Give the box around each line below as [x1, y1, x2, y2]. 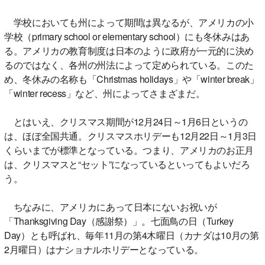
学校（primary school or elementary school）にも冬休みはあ [4, 29, 250, 43]
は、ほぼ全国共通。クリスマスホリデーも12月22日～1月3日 [4, 128, 257, 143]
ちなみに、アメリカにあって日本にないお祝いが [4, 199, 217, 214]
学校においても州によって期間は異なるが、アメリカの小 [4, 15, 254, 29]
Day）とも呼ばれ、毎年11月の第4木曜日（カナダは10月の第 [4, 228, 259, 242]
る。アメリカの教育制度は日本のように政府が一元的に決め [4, 43, 254, 57]
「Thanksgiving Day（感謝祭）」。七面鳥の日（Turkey [4, 214, 234, 228]
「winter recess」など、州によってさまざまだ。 [4, 86, 205, 100]
